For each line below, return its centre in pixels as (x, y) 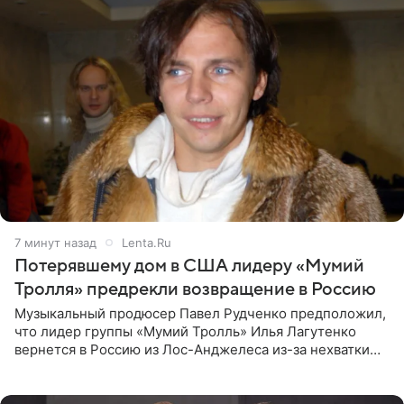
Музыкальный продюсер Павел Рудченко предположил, (200, 313)
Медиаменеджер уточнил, (102, 385)
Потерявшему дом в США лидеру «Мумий (189, 266)
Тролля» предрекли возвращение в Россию (195, 289)
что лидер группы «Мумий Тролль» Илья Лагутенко (185, 331)
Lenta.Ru (147, 242)
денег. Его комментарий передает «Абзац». (158, 367)
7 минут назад (55, 242)
